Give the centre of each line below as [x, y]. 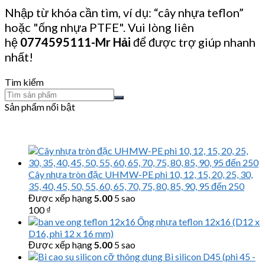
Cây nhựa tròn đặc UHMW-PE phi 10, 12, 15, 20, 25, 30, [140, 174]
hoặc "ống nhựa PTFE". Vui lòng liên [99, 27]
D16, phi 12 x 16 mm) [71, 233]
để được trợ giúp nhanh [194, 42]
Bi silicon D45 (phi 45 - [210, 256]
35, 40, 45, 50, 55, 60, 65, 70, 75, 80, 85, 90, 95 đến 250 [136, 186]
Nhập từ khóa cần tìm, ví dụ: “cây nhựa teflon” [124, 12]
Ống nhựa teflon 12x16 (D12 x [198, 221]
